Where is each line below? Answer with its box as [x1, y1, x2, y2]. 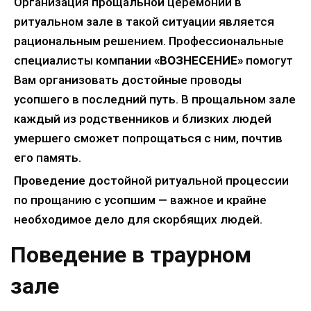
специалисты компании [14, 53, 154, 67]
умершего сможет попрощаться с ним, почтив [14, 131, 283, 145]
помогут [243, 53, 293, 67]
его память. [14, 150, 81, 165]
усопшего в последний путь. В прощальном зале [14, 92, 296, 106]
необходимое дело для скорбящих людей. [14, 212, 262, 226]
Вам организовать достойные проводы [14, 72, 242, 87]
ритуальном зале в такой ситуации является [14, 14, 274, 28]
